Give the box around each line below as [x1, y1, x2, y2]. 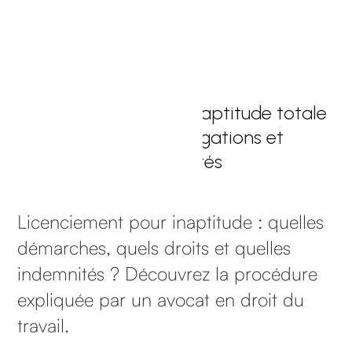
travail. [17, 313, 70, 337]
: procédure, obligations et [68, 126, 284, 148]
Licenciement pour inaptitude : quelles [17, 209, 324, 233]
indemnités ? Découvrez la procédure [17, 261, 318, 285]
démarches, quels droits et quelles [17, 235, 291, 259]
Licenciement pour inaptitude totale [25, 101, 327, 124]
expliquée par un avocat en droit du [17, 287, 305, 311]
